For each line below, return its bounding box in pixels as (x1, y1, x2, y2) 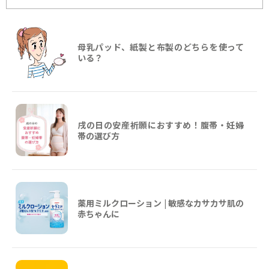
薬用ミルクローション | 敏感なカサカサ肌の (77, 196, 244, 209)
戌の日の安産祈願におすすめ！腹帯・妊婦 (77, 118, 244, 131)
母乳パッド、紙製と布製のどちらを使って (77, 40, 244, 53)
